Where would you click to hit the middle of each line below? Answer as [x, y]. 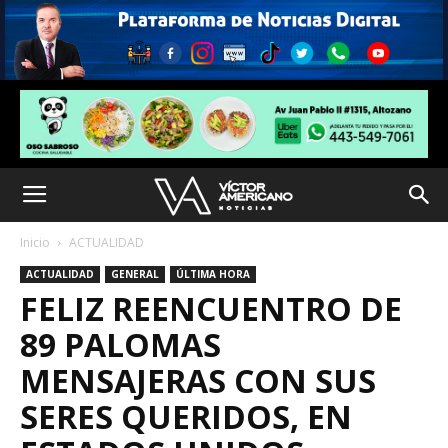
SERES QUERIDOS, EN [186, 416]
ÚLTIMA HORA [213, 273]
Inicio [35, 242]
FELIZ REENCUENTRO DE [211, 308]
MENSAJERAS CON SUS [198, 380]
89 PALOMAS [120, 344]
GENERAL [135, 273]
